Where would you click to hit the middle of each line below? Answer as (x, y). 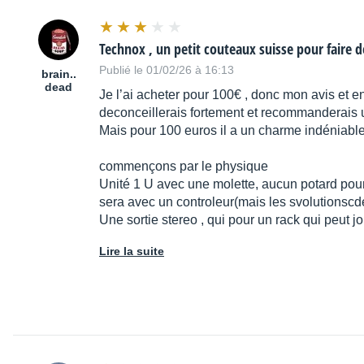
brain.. (58, 74)
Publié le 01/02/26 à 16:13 (167, 70)
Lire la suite (132, 251)
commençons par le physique (184, 167)
